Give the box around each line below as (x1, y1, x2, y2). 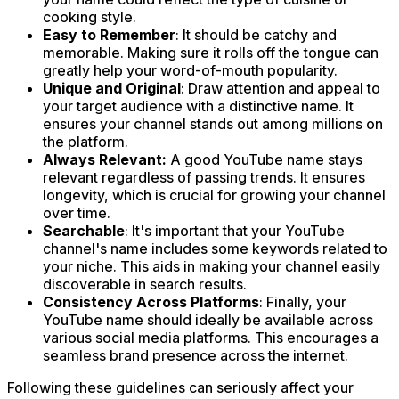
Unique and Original (43, 78, 181, 97)
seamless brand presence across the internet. (43, 346, 348, 364)
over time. (43, 203, 110, 222)
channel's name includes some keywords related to (43, 239, 387, 257)
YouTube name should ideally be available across (43, 310, 373, 329)
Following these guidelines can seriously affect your (7, 378, 354, 396)
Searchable (43, 221, 125, 240)
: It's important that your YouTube (125, 221, 345, 240)
